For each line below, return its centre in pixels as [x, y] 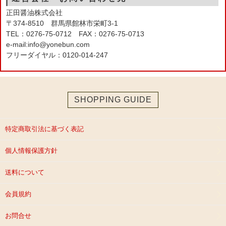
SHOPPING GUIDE [113, 100]
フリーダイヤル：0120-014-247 [57, 55]
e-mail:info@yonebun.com [48, 45]
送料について [25, 173]
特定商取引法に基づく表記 [44, 129]
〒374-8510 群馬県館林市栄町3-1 [62, 23]
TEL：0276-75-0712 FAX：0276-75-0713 [75, 34]
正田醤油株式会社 [34, 13]
